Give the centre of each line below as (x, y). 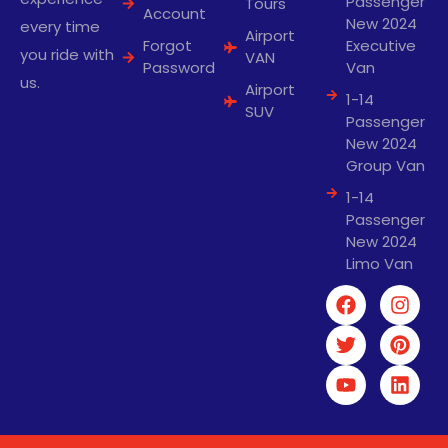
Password (179, 68)
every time (60, 27)
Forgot (168, 46)
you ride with (67, 55)
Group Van (385, 166)
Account (175, 14)
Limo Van (379, 264)
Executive (381, 46)
